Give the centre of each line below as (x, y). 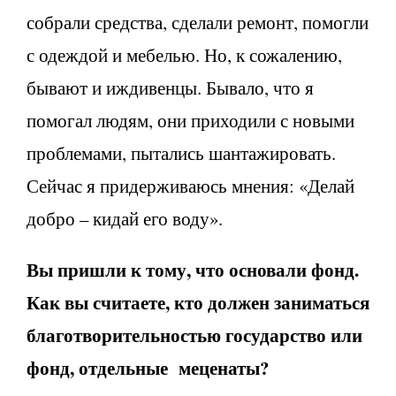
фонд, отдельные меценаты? (148, 367)
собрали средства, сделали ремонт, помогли (198, 22)
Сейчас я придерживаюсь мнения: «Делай (190, 185)
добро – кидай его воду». (125, 218)
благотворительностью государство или (194, 335)
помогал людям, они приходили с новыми (190, 120)
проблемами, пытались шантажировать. (181, 152)
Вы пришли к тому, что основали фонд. (193, 269)
